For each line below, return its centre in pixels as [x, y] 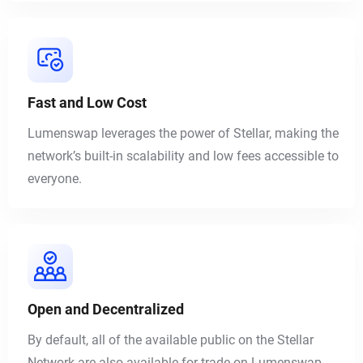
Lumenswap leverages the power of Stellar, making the [183, 133]
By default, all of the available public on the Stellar [171, 340]
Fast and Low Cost [87, 102]
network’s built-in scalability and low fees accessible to [183, 156]
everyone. [55, 178]
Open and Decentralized [106, 309]
